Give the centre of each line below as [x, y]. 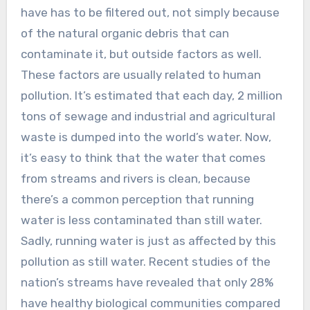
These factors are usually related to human [140, 75]
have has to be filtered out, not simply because [150, 13]
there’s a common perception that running [137, 200]
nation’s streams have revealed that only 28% [147, 283]
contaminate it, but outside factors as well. [141, 54]
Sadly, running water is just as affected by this [148, 241]
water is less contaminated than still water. [141, 220]
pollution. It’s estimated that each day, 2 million [151, 96]
